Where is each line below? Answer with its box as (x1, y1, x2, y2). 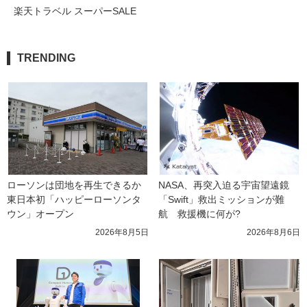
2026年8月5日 (95, 228, 149, 238)
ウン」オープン (7, 208, 74, 220)
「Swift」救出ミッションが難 (158, 194, 284, 206)
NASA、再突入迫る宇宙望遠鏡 (158, 180, 289, 191)
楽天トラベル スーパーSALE (14, 5, 136, 17)
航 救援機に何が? (158, 208, 241, 220)
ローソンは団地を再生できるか (7, 180, 141, 191)
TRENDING (17, 52, 75, 64)
